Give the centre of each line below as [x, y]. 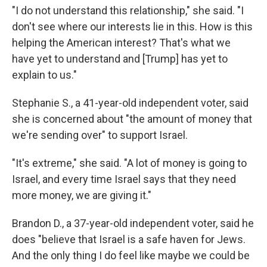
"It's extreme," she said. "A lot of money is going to [129, 163]
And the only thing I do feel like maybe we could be [131, 255]
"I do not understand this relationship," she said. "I [128, 10]
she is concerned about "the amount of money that [132, 119]
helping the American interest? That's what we [121, 43]
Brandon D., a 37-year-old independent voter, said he [133, 223]
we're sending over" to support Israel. [100, 135]
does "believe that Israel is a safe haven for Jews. [129, 239]
